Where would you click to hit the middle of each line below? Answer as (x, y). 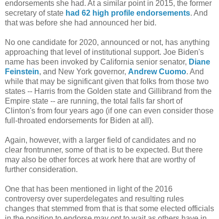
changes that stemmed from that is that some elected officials (109, 208)
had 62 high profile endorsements (128, 13)
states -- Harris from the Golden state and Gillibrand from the (108, 91)
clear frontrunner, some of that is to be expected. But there (104, 150)
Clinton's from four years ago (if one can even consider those (109, 110)
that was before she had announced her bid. (81, 22)
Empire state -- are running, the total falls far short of (94, 101)
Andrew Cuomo (157, 71)
